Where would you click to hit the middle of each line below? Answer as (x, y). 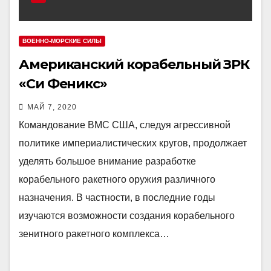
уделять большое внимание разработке (107, 161)
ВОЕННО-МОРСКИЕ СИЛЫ (62, 41)
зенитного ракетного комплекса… (94, 234)
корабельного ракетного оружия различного (117, 179)
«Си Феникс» (63, 84)
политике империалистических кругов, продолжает (133, 143)
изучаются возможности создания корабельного (127, 216)
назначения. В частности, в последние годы (117, 198)
